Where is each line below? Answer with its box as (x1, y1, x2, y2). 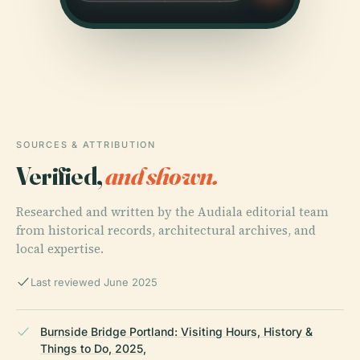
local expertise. (16, 239, 104, 257)
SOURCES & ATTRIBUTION (16, 138, 156, 150)
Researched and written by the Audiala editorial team (16, 202, 329, 220)
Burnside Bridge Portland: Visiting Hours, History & (40, 324, 313, 338)
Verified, (16, 159, 106, 191)
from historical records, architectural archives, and (16, 221, 316, 239)
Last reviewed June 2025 (31, 275, 157, 288)
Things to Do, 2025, (40, 341, 146, 355)
